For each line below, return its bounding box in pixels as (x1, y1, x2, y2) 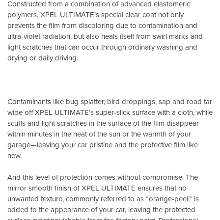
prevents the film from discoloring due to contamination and (7, 20, 197, 30)
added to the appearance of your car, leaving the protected (7, 204, 195, 215)
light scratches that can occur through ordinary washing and (7, 41, 197, 52)
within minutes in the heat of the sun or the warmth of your (7, 128, 191, 139)
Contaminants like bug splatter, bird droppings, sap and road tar (7, 96, 212, 107)
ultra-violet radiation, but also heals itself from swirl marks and (7, 30, 203, 41)
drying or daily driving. (7, 52, 78, 63)
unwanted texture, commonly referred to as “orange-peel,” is (7, 193, 199, 204)
